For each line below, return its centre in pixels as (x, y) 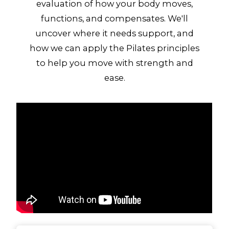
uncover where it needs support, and (114, 33)
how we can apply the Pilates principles (114, 48)
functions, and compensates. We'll (114, 19)
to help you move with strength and (114, 63)
